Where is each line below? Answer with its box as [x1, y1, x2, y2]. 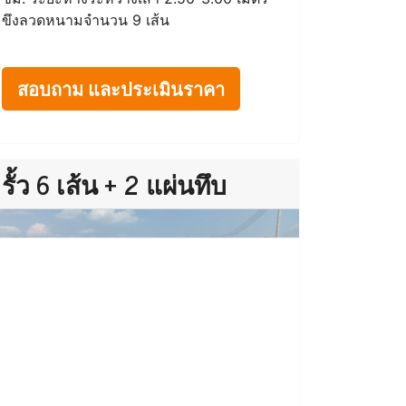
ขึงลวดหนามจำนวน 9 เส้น [2, 11, 169, 29]
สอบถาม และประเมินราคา [17, 73, 225, 103]
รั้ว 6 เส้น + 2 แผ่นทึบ [2, 163, 227, 205]
